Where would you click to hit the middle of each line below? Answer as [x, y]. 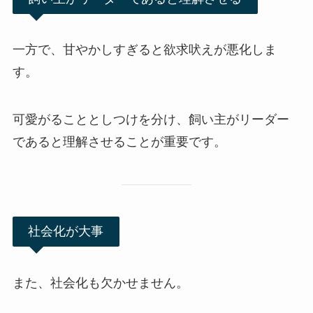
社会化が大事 [66, 231]
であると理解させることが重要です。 [119, 142]
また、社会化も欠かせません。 [100, 283]
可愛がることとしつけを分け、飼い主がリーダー [151, 120]
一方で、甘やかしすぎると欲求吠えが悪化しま [144, 50]
